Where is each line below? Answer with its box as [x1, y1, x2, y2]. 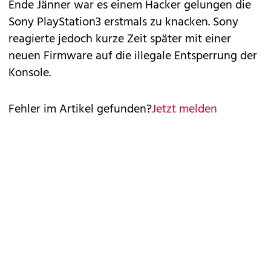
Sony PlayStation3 [8, 13, 104, 32]
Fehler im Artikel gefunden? [8, 100, 152, 119]
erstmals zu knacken [104, 13, 208, 32]
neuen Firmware [8, 47, 93, 66]
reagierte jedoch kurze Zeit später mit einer [8, 30, 231, 49]
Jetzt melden [152, 100, 217, 119]
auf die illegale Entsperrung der [93, 47, 257, 66]
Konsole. [8, 64, 51, 83]
